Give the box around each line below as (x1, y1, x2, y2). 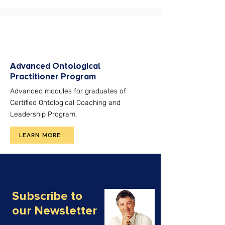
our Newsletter (12, 203, 97, 218)
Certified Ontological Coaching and (10, 98, 121, 107)
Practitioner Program (10, 71, 96, 82)
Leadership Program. (10, 110, 77, 119)
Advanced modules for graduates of (10, 87, 126, 95)
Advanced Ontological (10, 61, 100, 71)
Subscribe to (12, 189, 82, 203)
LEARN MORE (19, 131, 61, 139)
